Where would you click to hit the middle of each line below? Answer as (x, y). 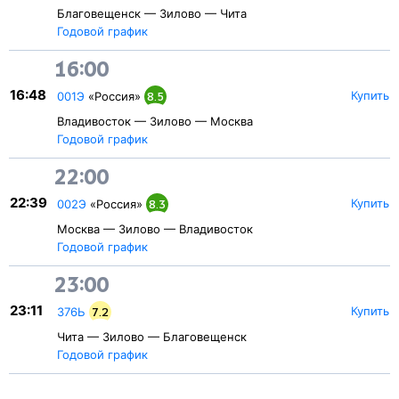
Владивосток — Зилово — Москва (155, 121)
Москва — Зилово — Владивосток (155, 229)
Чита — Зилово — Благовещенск (152, 337)
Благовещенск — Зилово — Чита (152, 13)
